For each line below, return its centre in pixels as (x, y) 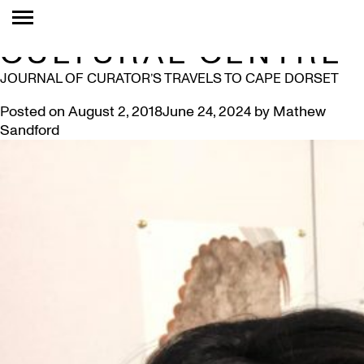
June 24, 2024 (207, 112)
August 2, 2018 (115, 112)
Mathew (299, 112)
